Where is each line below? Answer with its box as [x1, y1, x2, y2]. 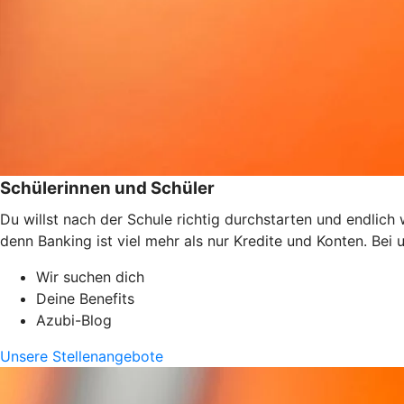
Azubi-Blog [36, 310, 112, 329]
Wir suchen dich [36, 267, 144, 286]
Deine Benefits [36, 289, 134, 308]
